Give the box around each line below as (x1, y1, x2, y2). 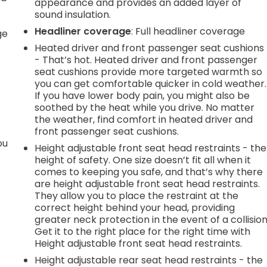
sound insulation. (35, 7, 111, 21)
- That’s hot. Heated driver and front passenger (35, 52, 258, 67)
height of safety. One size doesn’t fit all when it (35, 153, 252, 167)
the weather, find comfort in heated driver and (35, 112, 253, 126)
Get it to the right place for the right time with (35, 224, 251, 238)
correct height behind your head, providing (35, 200, 235, 215)
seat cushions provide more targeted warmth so (35, 64, 263, 79)
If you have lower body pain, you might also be (35, 88, 250, 103)
